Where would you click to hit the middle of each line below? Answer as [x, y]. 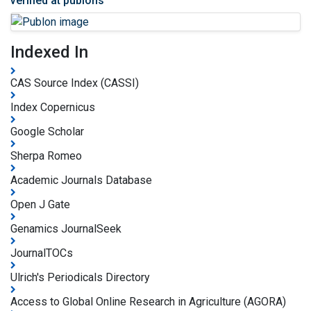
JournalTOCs [42, 253]
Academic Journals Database [81, 180]
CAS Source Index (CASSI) [75, 83]
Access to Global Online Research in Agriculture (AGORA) [148, 301]
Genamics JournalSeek [66, 228]
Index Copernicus [53, 107]
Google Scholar [47, 131]
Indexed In [49, 52]
